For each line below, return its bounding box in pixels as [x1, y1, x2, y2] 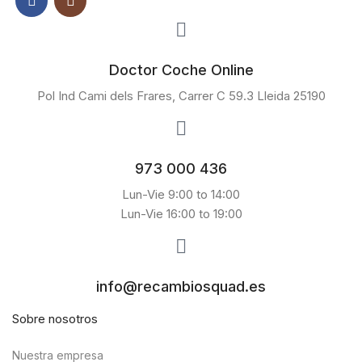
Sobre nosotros [12, 311, 98, 326]
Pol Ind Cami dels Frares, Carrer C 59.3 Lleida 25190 [36, 88, 326, 103]
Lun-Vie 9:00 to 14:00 [122, 187, 240, 202]
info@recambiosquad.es [96, 278, 266, 295]
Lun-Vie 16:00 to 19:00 [120, 206, 242, 221]
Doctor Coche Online [108, 61, 254, 78]
